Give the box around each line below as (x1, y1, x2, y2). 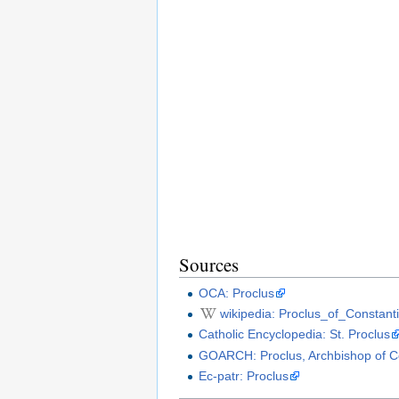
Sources (179, 252, 239, 278)
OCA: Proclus (199, 285, 275, 300)
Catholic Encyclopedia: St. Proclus (199, 327, 391, 342)
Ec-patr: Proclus (199, 369, 289, 384)
